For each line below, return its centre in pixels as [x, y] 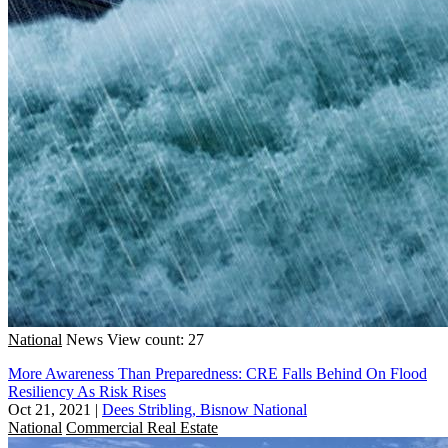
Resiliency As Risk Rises [87, 391]
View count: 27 [155, 339]
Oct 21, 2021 [49, 409]
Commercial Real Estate [142, 427]
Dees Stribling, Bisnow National [204, 409]
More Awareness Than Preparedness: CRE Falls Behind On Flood [217, 373]
